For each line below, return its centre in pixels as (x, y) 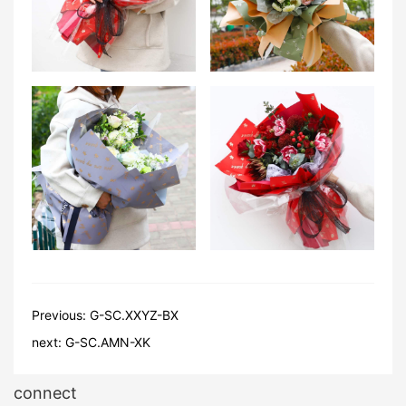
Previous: (61, 314)
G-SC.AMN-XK (108, 342)
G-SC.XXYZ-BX (134, 314)
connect (45, 392)
